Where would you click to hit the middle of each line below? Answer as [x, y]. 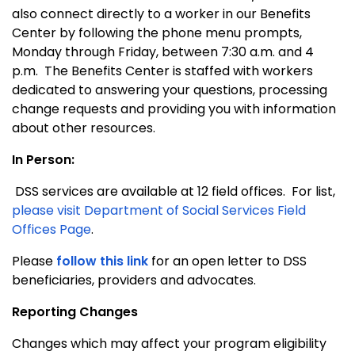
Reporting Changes [75, 311]
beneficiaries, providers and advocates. [134, 280]
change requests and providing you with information [174, 109]
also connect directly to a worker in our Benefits [161, 13]
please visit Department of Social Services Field [159, 210]
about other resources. [84, 128]
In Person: [43, 159]
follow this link [102, 261]
